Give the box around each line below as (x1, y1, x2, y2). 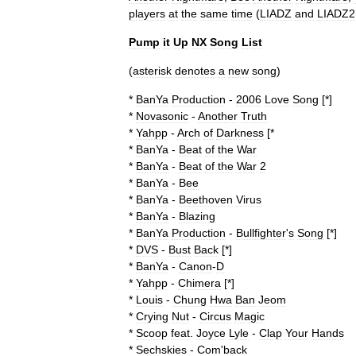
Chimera (178, 277, 221, 289)
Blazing (179, 210, 215, 222)
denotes (175, 64, 215, 77)
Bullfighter (236, 226, 286, 239)
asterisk (133, 64, 172, 77)
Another (198, 110, 238, 122)
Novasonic (136, 110, 188, 122)
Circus (199, 310, 231, 323)
